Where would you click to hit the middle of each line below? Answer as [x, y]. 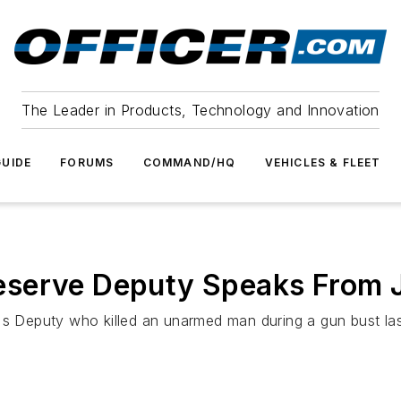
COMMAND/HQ [189, 162]
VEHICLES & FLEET [323, 162]
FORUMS [87, 162]
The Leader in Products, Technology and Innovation [200, 110]
